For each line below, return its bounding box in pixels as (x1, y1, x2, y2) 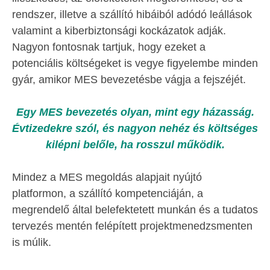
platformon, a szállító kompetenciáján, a (12, 187, 203, 200)
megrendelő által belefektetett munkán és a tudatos (12, 204, 258, 216)
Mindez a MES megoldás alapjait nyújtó (12, 171, 202, 184)
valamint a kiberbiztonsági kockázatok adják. (12, 25, 226, 37)
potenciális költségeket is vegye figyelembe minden (12, 57, 258, 70)
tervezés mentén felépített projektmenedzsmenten (12, 220, 253, 233)
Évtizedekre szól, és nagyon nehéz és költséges (12, 122, 258, 135)
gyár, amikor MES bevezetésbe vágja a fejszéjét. (12, 74, 246, 86)
